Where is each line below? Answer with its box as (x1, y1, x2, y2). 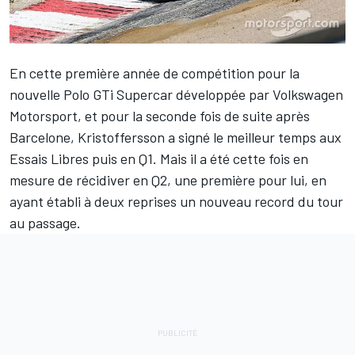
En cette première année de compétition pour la (10, 64, 300, 82)
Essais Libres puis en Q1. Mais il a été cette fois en (10, 150, 308, 168)
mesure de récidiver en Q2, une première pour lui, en (10, 171, 326, 189)
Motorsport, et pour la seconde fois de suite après (10, 107, 310, 125)
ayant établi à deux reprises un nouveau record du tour (10, 193, 343, 211)
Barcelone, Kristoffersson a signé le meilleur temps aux (10, 128, 342, 147)
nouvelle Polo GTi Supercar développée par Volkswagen (10, 86, 343, 104)
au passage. (10, 214, 81, 232)
